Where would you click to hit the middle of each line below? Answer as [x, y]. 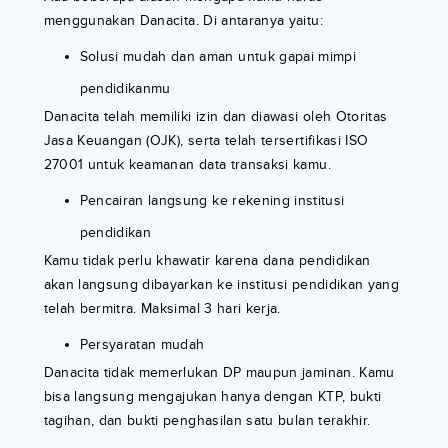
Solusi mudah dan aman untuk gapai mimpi [218, 57]
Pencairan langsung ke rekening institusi [212, 201]
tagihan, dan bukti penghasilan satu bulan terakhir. [207, 421]
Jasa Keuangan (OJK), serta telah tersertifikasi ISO [206, 141]
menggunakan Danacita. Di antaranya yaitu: [183, 21]
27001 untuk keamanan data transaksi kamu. [187, 165]
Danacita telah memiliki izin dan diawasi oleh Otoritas [215, 117]
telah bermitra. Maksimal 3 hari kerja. [162, 309]
